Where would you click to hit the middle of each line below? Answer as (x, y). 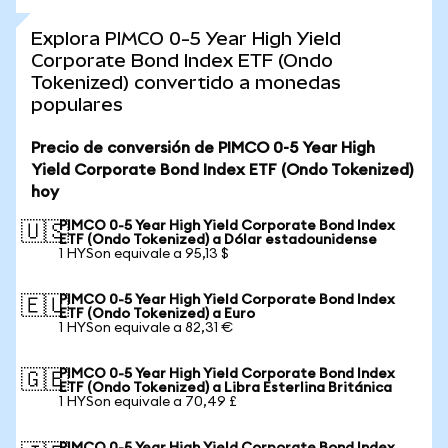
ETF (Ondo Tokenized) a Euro (157, 314)
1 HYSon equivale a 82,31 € (146, 328)
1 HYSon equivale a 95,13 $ (144, 254)
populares (77, 104)
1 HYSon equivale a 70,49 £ (148, 402)
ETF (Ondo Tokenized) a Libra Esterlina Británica (225, 388)
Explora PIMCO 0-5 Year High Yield (186, 38)
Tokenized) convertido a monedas (186, 82)
